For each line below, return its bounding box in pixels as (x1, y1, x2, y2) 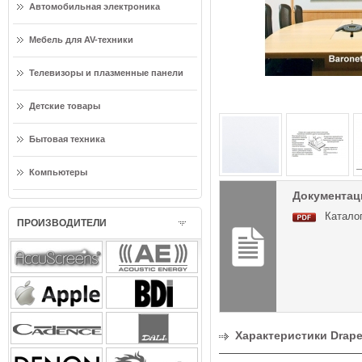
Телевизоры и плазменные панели (29, 68, 183, 78)
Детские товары (29, 101, 100, 111)
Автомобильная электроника (29, 2, 160, 11)
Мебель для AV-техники (29, 35, 133, 44)
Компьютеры (29, 167, 87, 177)
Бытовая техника (29, 134, 105, 144)
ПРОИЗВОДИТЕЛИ (17, 217, 107, 229)
